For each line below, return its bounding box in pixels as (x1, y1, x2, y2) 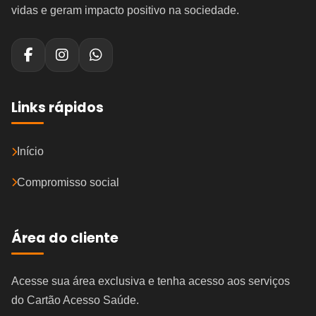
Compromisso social (17, 176, 119, 188)
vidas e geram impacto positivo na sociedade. (11, 4, 239, 16)
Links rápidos (11, 97, 104, 117)
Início (17, 145, 44, 158)
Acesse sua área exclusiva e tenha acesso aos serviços (11, 274, 290, 287)
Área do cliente (11, 228, 119, 248)
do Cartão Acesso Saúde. (11, 293, 139, 306)
